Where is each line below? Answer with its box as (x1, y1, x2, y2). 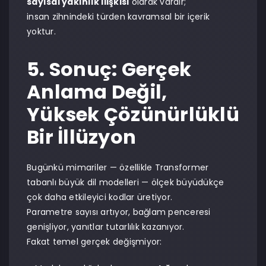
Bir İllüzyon (27, 123, 136, 150)
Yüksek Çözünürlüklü (27, 101, 239, 128)
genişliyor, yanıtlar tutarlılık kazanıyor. (27, 221, 185, 233)
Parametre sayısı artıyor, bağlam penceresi (27, 206, 211, 218)
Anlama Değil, (27, 78, 167, 105)
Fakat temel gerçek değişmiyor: (27, 236, 162, 248)
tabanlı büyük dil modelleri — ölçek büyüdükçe (27, 176, 224, 188)
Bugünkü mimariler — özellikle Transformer (27, 161, 209, 173)
